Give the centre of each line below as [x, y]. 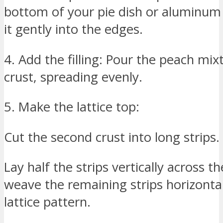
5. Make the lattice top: [72, 107]
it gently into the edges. [73, 29]
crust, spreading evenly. [73, 77]
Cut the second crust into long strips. [112, 137]
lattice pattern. [47, 202]
